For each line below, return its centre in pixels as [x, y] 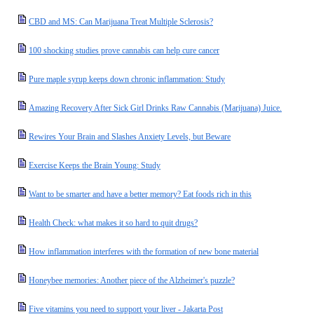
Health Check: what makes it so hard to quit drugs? [113, 223]
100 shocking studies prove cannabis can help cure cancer [124, 50]
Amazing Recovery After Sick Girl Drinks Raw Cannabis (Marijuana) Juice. [155, 108]
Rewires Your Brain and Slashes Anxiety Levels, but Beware [130, 137]
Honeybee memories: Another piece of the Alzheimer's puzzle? [132, 280]
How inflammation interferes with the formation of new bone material [144, 252]
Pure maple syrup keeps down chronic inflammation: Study [127, 79]
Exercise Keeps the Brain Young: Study [95, 165]
